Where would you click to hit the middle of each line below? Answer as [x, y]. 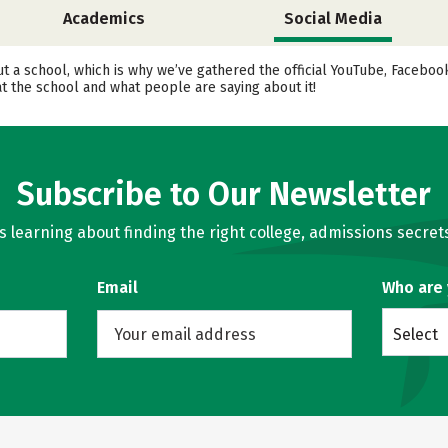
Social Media [333, 18]
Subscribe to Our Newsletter [224, 194]
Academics [104, 18]
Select [415, 334]
